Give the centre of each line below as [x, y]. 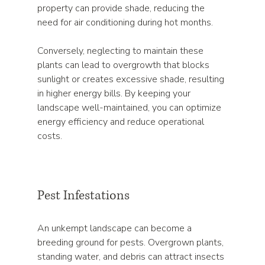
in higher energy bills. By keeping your [115, 93]
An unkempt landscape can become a [116, 228]
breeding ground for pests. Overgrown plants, [132, 243]
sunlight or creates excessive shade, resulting [132, 79]
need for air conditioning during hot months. [127, 22]
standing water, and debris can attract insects [132, 257]
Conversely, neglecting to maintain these [122, 51]
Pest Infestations [84, 195]
